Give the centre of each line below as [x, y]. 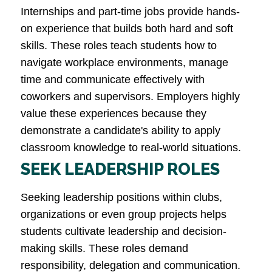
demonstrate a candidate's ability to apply [121, 131]
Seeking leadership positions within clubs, [121, 198]
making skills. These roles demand [104, 249]
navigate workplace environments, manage [124, 63]
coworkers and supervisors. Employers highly [130, 97]
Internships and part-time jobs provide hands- [130, 12]
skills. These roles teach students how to [119, 46]
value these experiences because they [114, 114]
